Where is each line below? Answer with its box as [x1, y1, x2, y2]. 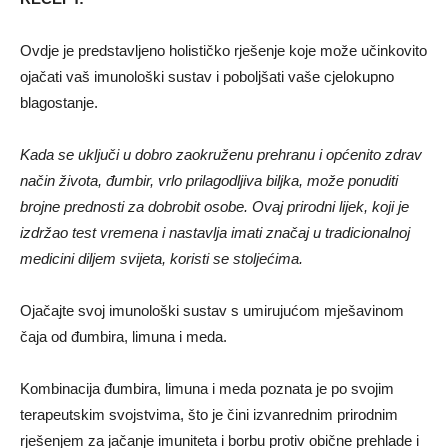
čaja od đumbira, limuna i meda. [20, 328, 227, 346]
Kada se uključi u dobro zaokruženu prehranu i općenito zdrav [20, 146, 422, 164]
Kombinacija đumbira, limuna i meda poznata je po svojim [20, 380, 394, 398]
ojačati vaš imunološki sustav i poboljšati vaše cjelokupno [20, 68, 394, 86]
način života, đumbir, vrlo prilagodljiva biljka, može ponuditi [20, 172, 398, 190]
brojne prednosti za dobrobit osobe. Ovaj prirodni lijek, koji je [20, 198, 409, 216]
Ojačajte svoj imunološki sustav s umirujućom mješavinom [20, 302, 404, 320]
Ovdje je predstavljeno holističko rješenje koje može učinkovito [20, 42, 427, 60]
